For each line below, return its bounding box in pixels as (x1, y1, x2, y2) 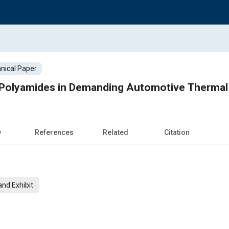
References (35, 128, 74, 136)
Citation (164, 128, 190, 136)
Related (103, 128, 128, 136)
